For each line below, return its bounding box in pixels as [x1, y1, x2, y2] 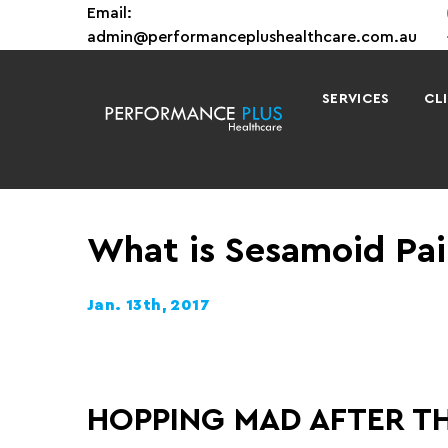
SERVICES [321, 92, 390, 106]
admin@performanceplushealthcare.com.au [87, 29, 417, 45]
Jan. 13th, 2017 [87, 297, 210, 313]
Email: [87, 5, 132, 21]
